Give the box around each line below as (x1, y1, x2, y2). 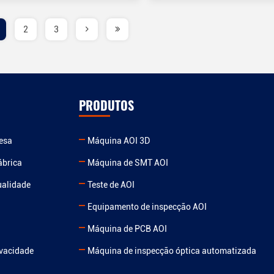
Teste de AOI (87, 180, 135, 190)
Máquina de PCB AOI (87, 224, 168, 234)
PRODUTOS (79, 96, 135, 114)
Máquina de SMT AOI (87, 158, 169, 168)
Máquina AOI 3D (87, 136, 150, 146)
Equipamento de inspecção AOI (87, 202, 207, 212)
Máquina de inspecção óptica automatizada (87, 246, 257, 256)
